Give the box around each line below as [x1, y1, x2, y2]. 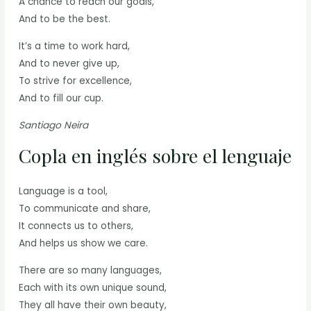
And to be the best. [19, 12, 111, 26]
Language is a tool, [19, 185, 108, 199]
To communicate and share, [19, 202, 151, 216]
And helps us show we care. [19, 237, 149, 251]
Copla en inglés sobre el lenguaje [19, 143, 292, 169]
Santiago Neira [19, 118, 89, 132]
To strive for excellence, [19, 74, 133, 88]
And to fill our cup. [19, 92, 104, 106]
